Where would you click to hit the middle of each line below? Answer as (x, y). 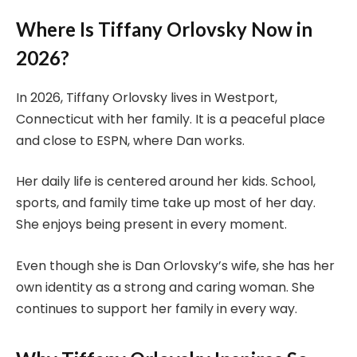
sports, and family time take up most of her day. (166, 203)
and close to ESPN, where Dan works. (130, 140)
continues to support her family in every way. (157, 308)
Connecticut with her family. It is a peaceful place (171, 119)
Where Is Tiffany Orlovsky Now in (164, 29)
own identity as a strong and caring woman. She (165, 287)
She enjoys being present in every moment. (151, 225)
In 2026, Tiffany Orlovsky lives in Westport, (147, 97)
